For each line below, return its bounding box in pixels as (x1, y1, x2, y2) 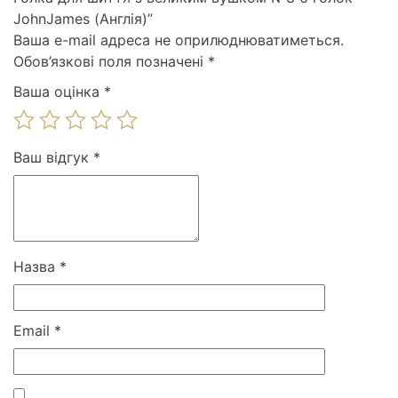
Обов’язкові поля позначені (13, 52, 208, 71)
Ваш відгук (13, 148, 93, 167)
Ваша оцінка (13, 83, 104, 101)
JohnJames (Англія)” (13, 10, 153, 28)
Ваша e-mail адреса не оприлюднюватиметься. (13, 31, 344, 50)
